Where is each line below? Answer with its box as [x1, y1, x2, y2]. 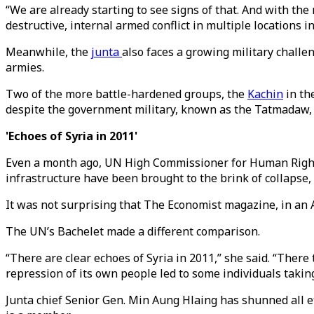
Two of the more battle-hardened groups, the [6, 86, 247, 102]
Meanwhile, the [6, 44, 91, 60]
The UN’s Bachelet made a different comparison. [6, 224, 260, 239]
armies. [6, 60, 44, 75]
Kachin [247, 86, 283, 102]
